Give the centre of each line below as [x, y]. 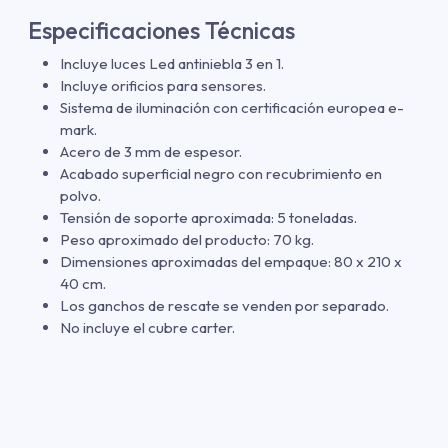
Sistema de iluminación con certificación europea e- [232, 108]
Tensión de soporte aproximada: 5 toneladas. [208, 218]
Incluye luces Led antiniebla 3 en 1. [172, 64]
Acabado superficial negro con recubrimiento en [221, 174]
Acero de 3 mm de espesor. [151, 152]
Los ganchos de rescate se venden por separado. [224, 306]
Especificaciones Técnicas [161, 31]
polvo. [80, 196]
